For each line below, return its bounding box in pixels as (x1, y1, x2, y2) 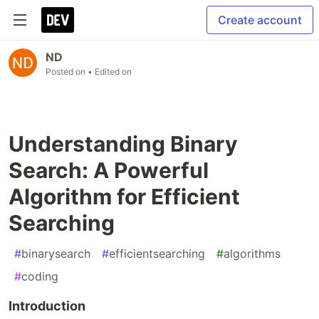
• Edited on (88, 66, 132, 77)
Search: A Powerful (9, 157, 209, 183)
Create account (218, 13, 302, 27)
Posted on (46, 66, 88, 77)
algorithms (224, 246, 281, 261)
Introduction (9, 298, 85, 313)
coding (21, 269, 58, 283)
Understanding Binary (9, 131, 238, 157)
